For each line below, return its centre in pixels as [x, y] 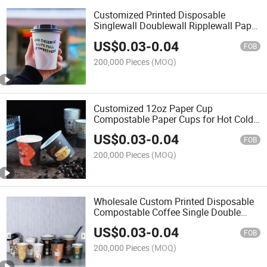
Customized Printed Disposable [160, 15]
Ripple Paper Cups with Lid [150, 223]
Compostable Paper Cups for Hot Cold [174, 119]
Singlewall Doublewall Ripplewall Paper [177, 26]
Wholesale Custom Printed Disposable [174, 201]
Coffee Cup [117, 37]
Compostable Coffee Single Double [167, 212]
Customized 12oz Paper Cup [153, 108]
